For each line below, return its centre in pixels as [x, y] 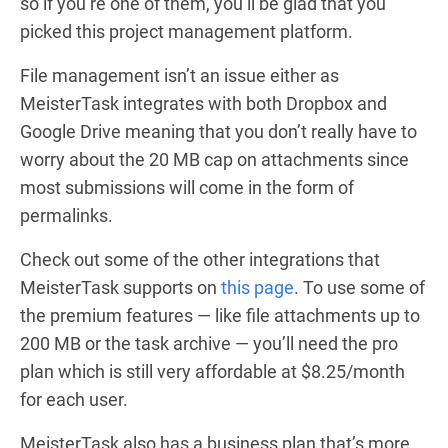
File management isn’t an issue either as [179, 75]
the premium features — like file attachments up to [220, 315]
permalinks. [66, 215]
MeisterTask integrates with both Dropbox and [203, 103]
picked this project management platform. [186, 31]
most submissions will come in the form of [187, 187]
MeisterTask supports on [120, 287]
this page [257, 287]
